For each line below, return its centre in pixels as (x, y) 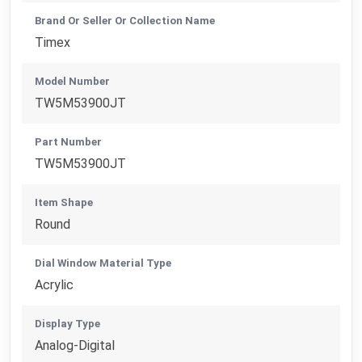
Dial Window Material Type (103, 263)
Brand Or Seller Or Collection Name (125, 20)
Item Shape (64, 202)
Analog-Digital (75, 345)
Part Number (69, 141)
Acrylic (55, 284)
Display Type (68, 323)
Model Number (73, 81)
